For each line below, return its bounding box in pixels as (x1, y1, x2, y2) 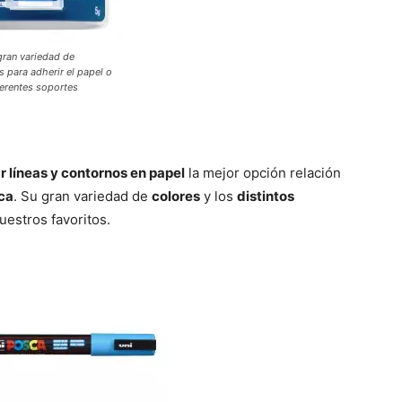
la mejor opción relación (185, 164, 341, 182)
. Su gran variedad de (13, 188, 152, 205)
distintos (237, 188, 294, 205)
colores (152, 188, 200, 205)
